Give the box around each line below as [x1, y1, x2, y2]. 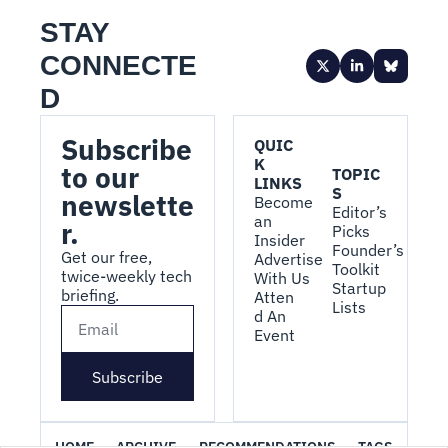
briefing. [61, 285, 119, 305]
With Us [254, 268, 310, 288]
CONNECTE [40, 50, 197, 81]
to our [61, 159, 139, 196]
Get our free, [61, 247, 152, 267]
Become [254, 192, 313, 212]
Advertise [254, 249, 323, 269]
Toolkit [332, 258, 381, 279]
